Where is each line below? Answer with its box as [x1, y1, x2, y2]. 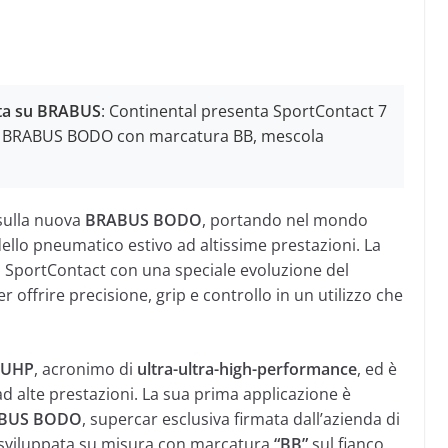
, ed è [357, 358, 397, 380]
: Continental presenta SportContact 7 [101, 100, 387, 122]
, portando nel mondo [202, 209, 368, 231]
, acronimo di [34, 358, 137, 380]
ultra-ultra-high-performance [137, 358, 357, 380]
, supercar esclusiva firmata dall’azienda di [82, 408, 400, 430]
